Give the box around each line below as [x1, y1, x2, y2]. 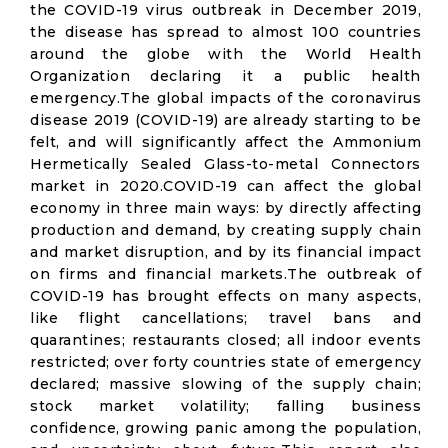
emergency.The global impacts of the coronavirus [30, 89, 421, 107]
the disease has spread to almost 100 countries [30, 23, 421, 41]
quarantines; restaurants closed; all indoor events [30, 331, 421, 349]
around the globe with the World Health [30, 45, 421, 63]
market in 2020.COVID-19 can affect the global [30, 177, 421, 195]
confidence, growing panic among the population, [30, 419, 421, 437]
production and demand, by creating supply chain [30, 221, 421, 239]
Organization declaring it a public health [30, 67, 421, 85]
